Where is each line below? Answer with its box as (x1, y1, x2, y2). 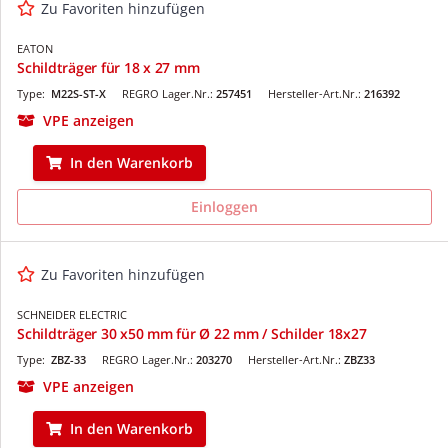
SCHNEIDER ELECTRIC (17, 306, 127, 322)
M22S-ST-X (51, 85, 106, 101)
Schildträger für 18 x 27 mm (17, 57, 200, 77)
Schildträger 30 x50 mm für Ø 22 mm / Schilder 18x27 (17, 323, 367, 343)
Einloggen (191, 196, 258, 216)
